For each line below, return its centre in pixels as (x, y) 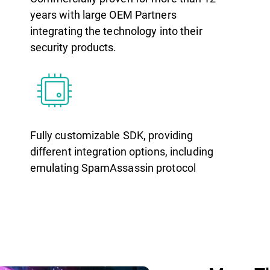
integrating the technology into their (116, 31)
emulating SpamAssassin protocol (113, 168)
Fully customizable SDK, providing (111, 135)
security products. (73, 47)
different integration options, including (121, 152)
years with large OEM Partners (103, 15)
